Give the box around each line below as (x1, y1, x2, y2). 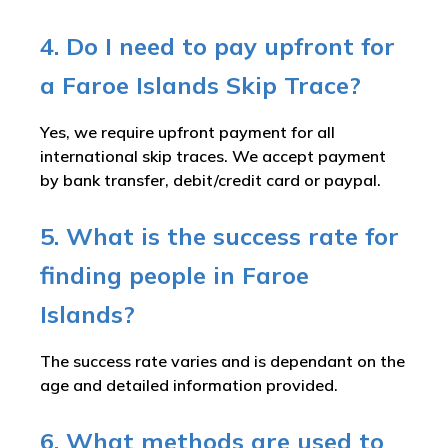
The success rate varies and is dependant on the (40, 351, 405, 372)
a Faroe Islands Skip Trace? (40, 70, 361, 101)
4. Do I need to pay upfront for (40, 31, 395, 62)
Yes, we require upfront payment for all (40, 122, 335, 143)
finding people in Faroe (40, 260, 309, 291)
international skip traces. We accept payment (40, 146, 386, 167)
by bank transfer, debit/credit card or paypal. (40, 170, 381, 191)
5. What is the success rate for (40, 221, 399, 252)
